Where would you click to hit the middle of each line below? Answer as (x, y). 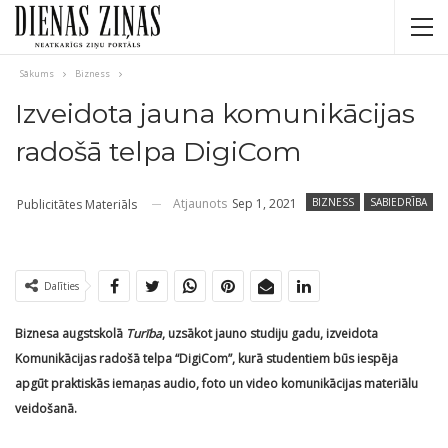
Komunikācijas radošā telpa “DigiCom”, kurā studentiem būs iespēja (206, 358)
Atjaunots (201, 203)
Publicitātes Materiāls (77, 204)
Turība (144, 333)
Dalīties (61, 285)
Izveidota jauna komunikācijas (215, 113)
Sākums (37, 73)
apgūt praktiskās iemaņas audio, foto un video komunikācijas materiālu (216, 383)
